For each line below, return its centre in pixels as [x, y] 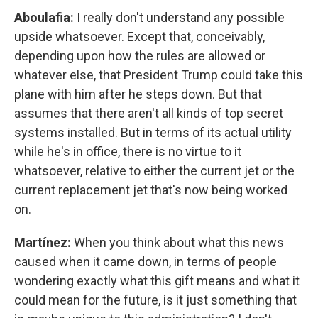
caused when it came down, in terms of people [146, 262]
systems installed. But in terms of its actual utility [153, 132]
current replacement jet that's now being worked [151, 190]
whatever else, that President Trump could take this [159, 75]
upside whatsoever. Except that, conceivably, [139, 37]
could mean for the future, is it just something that [155, 300]
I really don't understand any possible [179, 17]
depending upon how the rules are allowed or [140, 56]
